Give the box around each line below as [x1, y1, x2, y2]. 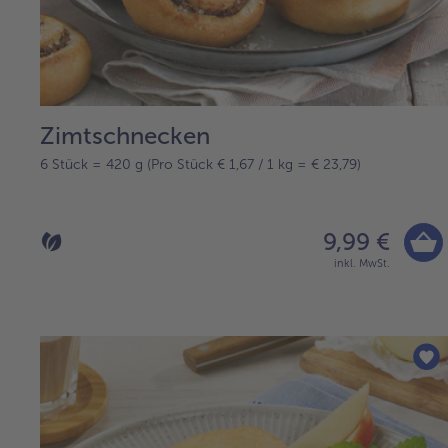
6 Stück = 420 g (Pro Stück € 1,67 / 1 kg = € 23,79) [40, 155, 361, 173]
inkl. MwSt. [334, 256, 390, 270]
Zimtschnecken [40, 120, 210, 150]
